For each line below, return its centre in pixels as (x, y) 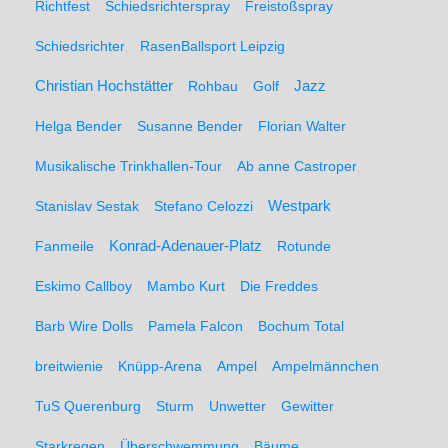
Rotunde (304, 246)
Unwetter (237, 406)
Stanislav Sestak (87, 206)
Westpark (299, 206)
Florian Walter (302, 126)
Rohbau (213, 86)
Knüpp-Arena (160, 366)
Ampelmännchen (325, 366)
